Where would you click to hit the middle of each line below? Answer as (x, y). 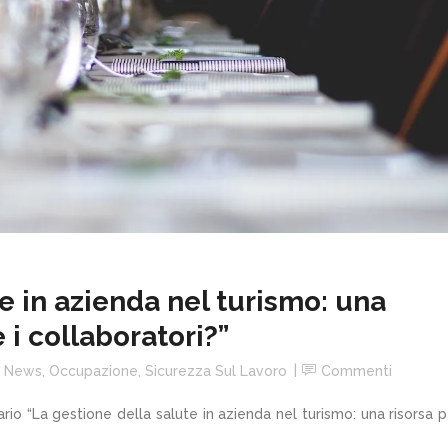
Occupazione (93, 370)
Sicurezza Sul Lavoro (216, 370)
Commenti (356, 370)
